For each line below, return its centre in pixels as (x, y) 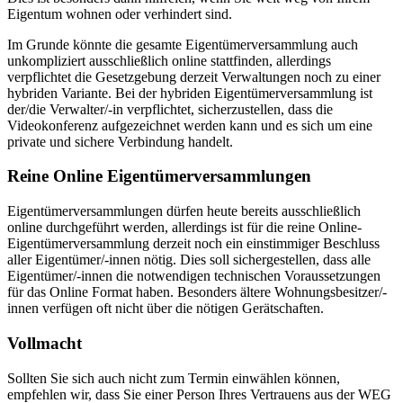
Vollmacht (45, 343)
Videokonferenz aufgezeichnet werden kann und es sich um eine (190, 125)
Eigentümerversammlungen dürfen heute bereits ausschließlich (184, 211)
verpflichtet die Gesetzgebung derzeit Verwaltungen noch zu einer (194, 76)
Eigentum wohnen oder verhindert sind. (121, 13)
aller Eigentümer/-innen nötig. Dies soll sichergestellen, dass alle (189, 260)
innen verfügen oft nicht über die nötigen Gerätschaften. (166, 309)
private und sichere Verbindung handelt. (122, 141)
